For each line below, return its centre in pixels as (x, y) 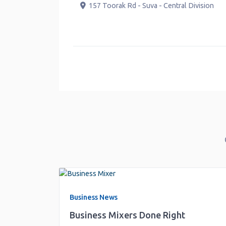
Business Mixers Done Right (127, 215)
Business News (93, 197)
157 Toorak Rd (59, 5)
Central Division (135, 5)
